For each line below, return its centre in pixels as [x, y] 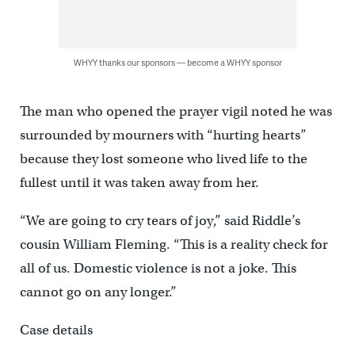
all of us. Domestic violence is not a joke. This [158, 269]
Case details [56, 330]
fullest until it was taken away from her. [139, 183]
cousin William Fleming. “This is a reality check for [174, 245]
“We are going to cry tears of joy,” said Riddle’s [160, 221]
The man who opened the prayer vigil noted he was [176, 112]
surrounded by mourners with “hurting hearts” [163, 136]
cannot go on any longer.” [98, 292]
